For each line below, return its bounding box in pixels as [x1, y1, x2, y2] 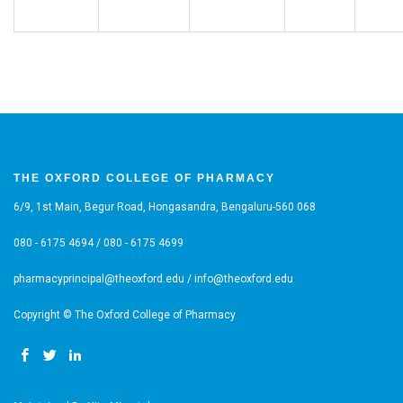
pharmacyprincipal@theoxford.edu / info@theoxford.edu [13, 273, 293, 285]
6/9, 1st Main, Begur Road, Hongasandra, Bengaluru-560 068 [13, 201, 316, 213]
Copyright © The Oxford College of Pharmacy [13, 309, 236, 321]
